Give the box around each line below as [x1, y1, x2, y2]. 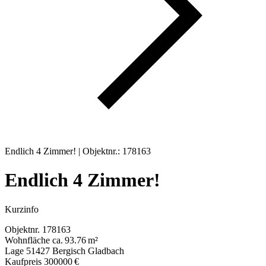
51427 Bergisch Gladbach [26, 245, 124, 256]
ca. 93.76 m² [52, 235, 98, 245]
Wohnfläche [5, 235, 50, 245]
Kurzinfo [5, 204, 39, 214]
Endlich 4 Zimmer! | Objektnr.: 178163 [5, 146, 151, 156]
